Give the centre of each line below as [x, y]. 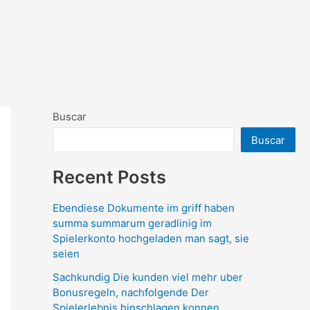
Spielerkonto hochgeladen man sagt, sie [151, 238]
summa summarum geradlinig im [132, 223]
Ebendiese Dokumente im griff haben [144, 208]
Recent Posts [109, 176]
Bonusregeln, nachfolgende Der [131, 292]
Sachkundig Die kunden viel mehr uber [148, 277]
